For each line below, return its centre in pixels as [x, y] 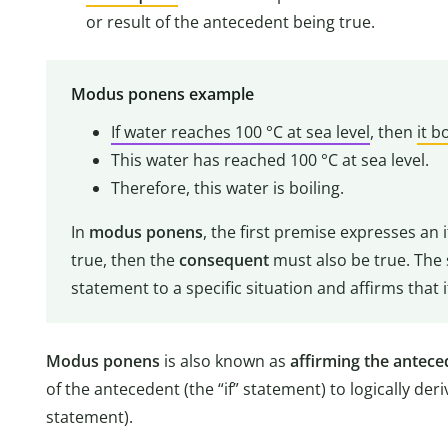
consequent [223, 260]
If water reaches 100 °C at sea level [240, 132]
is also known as [225, 360]
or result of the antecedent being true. [230, 22]
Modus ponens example [162, 94]
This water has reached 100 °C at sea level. [269, 160]
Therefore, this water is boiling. [227, 188]
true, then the [124, 260]
